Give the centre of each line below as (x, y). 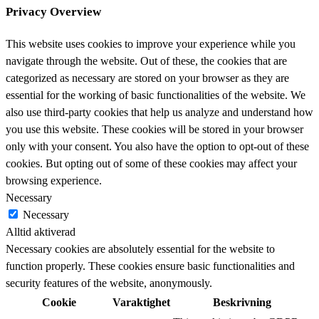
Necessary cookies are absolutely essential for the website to (140, 249)
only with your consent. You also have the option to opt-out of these (157, 147)
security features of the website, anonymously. (109, 283)
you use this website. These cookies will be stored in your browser (155, 130)
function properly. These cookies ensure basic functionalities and (150, 266)
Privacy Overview (53, 11)
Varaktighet (141, 303)
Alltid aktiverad (41, 232)
